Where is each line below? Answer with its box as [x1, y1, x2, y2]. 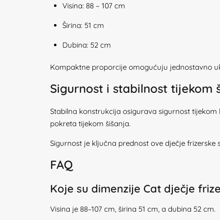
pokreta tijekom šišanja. [50, 119, 131, 128]
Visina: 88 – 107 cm [62, 1, 125, 10]
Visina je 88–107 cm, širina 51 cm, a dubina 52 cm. [50, 204, 216, 214]
